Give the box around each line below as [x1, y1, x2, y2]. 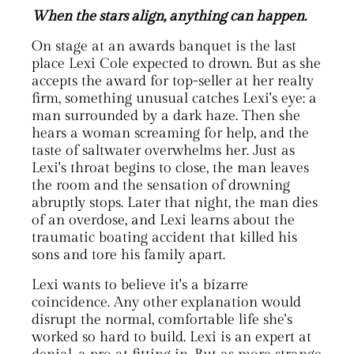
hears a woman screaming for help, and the [32, 124, 309, 141]
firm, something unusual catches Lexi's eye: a [32, 89, 317, 107]
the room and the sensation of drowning [32, 176, 290, 194]
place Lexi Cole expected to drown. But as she [32, 55, 321, 72]
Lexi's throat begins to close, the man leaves [32, 159, 309, 176]
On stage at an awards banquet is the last [32, 37, 296, 55]
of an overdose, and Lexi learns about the [32, 211, 295, 228]
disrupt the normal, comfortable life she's [32, 311, 292, 328]
